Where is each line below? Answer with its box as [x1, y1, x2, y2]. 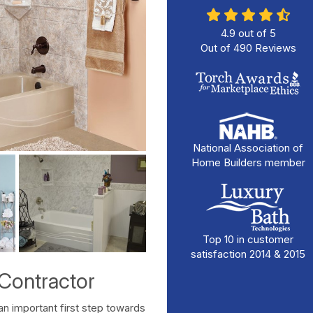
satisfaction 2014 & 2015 [191, 247, 305, 261]
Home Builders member [191, 156, 305, 169]
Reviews [252, 41, 296, 54]
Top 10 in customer [203, 233, 293, 246]
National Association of [193, 141, 303, 154]
